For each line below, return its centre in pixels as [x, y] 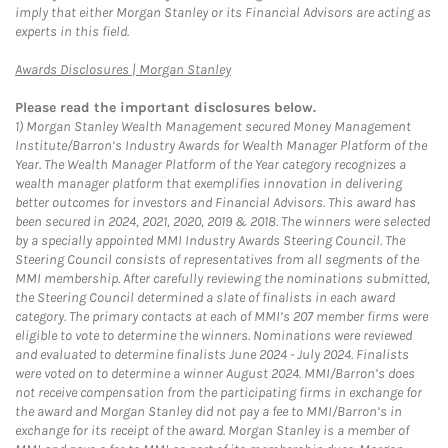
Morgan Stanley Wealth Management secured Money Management [217, 126]
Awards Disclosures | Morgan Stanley [123, 69]
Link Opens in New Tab [294, 68]
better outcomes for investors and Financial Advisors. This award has [215, 202]
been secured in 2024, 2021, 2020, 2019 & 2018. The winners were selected [222, 221]
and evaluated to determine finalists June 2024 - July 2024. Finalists [212, 354]
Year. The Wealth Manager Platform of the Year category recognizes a [210, 164]
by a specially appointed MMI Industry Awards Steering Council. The [210, 240]
